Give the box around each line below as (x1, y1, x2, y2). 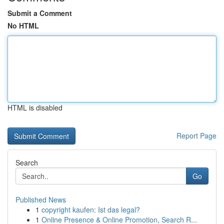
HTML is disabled (7, 102, 62, 112)
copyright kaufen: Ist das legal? (41, 204, 140, 214)
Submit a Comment (7, 8, 72, 18)
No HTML (7, 20, 39, 30)
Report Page (176, 130, 216, 140)
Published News (15, 194, 66, 204)
